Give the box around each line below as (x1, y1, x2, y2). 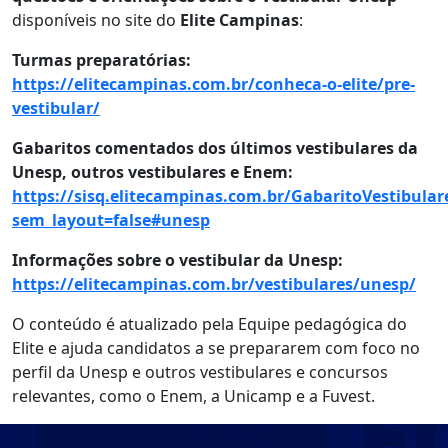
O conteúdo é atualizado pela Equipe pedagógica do (12, 312, 407, 335)
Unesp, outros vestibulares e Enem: (12, 160, 293, 183)
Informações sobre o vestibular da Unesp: (12, 248, 343, 271)
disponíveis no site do (12, 8, 180, 31)
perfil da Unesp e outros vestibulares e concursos (12, 360, 388, 383)
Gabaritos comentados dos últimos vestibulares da (12, 136, 418, 159)
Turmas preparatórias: (12, 48, 191, 71)
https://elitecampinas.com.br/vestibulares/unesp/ (12, 272, 416, 295)
